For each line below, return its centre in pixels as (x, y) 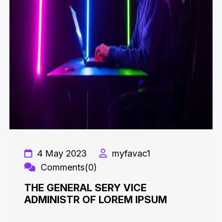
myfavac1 (130, 153)
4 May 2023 (61, 153)
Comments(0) (67, 167)
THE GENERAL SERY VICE (85, 188)
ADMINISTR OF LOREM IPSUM (96, 200)
